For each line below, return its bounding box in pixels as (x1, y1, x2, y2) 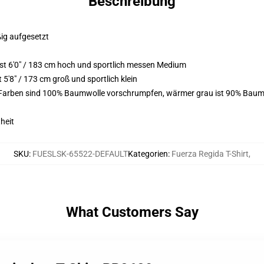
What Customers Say (65, 204, 199, 220)
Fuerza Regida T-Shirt (171, 149, 249, 159)
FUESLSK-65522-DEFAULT (32, 149, 128, 159)
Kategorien (128, 149, 168, 159)
